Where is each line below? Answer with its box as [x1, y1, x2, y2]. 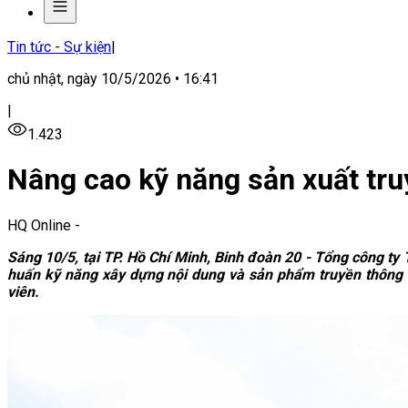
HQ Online [7, 216, 71, 234]
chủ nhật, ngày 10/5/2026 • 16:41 [7, 70, 219, 87]
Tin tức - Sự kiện [7, 38, 111, 56]
